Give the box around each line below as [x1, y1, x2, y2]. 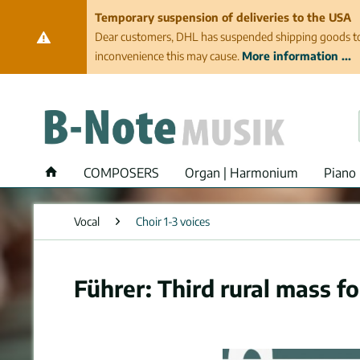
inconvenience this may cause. [94, 49, 242, 63]
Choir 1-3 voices [136, 215, 210, 228]
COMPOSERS [84, 165, 159, 181]
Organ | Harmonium [185, 165, 298, 181]
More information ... [241, 49, 351, 63]
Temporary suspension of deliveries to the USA [94, 10, 351, 24]
